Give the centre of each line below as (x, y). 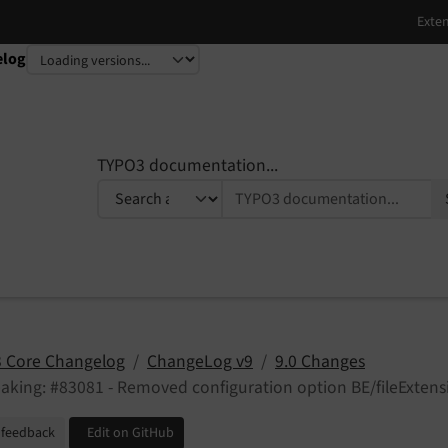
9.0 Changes (320, 362)
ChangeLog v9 (200, 362)
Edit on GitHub (130, 433)
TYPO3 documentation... (187, 165)
